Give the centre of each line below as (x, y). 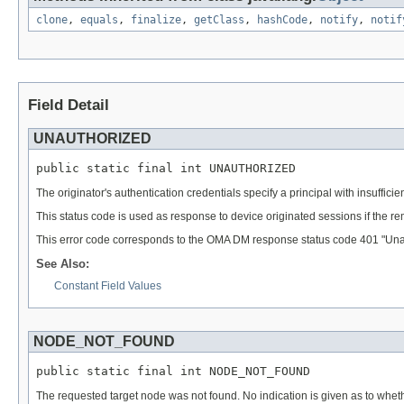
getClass (219, 20)
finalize (156, 20)
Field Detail (69, 106)
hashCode (282, 20)
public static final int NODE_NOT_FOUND (173, 372)
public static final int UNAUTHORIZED (166, 168)
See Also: (63, 264)
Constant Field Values (108, 286)
